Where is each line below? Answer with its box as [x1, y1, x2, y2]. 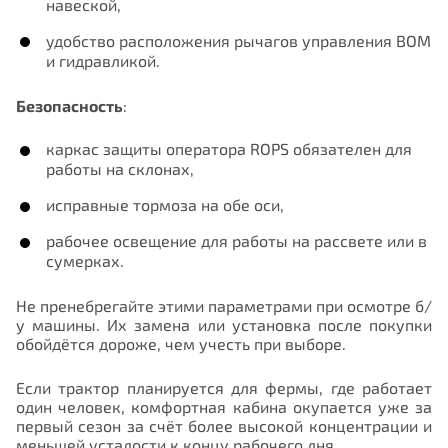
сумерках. [46, 251, 124, 271]
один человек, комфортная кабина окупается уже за [16, 396, 432, 416]
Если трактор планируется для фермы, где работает [16, 377, 432, 397]
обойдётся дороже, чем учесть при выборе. [16, 334, 346, 354]
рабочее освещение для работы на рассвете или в [46, 231, 427, 251]
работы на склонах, [46, 159, 194, 179]
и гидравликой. [46, 50, 160, 70]
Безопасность [16, 95, 123, 115]
